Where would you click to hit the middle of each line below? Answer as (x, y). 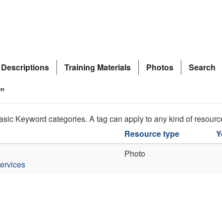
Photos (160, 67)
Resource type (152, 134)
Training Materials (98, 67)
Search (202, 67)
